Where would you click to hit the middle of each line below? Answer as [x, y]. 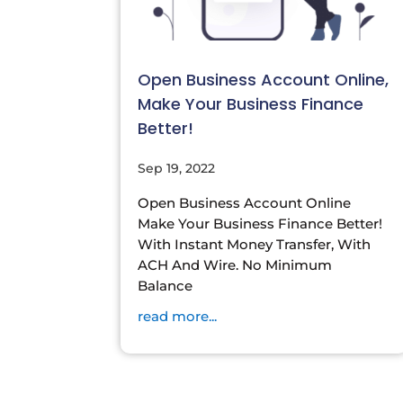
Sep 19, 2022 [177, 168]
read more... [178, 316]
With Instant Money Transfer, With [255, 244]
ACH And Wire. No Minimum [235, 264]
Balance [166, 285]
